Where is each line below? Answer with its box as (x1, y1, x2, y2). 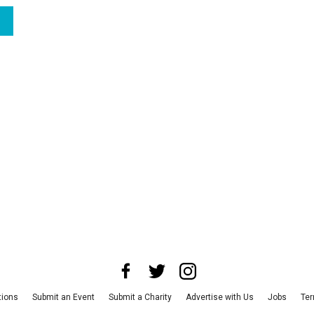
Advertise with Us (185, 292, 254, 302)
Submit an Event (32, 292, 95, 302)
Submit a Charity (108, 292, 172, 302)
